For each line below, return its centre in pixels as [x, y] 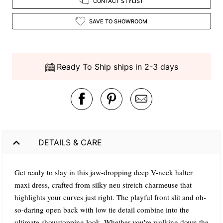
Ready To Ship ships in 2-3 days [117, 67]
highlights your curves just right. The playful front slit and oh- [110, 197]
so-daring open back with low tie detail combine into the [102, 210]
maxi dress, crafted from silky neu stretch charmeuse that [103, 185]
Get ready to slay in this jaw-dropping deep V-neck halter [104, 172]
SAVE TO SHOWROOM [118, 21]
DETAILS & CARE [70, 142]
